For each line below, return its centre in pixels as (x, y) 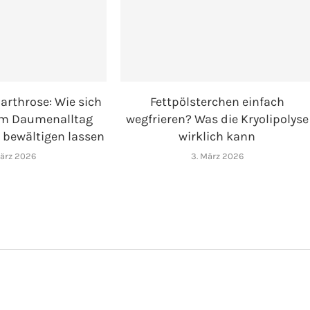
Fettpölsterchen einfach (217, 102)
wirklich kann (217, 137)
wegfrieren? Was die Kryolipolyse (217, 119)
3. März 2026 (217, 156)
